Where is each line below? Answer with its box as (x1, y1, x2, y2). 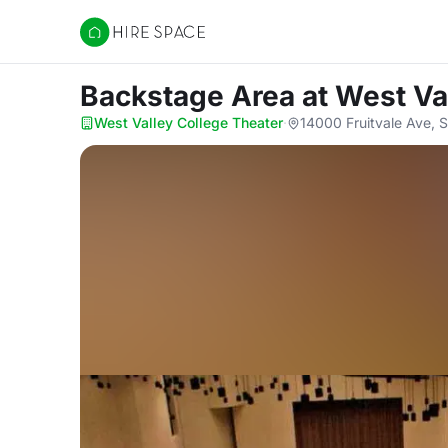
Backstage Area (80, 79, 302, 113)
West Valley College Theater (94, 114, 283, 131)
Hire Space (79, 32, 162, 52)
